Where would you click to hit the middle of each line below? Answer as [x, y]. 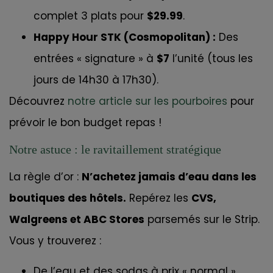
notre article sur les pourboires [147, 101]
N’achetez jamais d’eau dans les [169, 177]
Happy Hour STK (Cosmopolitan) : [125, 37]
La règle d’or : [45, 177]
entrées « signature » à [95, 59]
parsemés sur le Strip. [202, 220]
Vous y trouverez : [55, 241]
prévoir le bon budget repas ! [85, 123]
